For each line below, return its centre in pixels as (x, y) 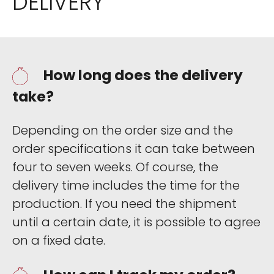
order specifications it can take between (134, 149)
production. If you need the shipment (124, 204)
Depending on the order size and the (123, 131)
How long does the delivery (143, 75)
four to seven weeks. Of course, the (115, 167)
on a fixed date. (59, 241)
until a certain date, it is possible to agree (136, 222)
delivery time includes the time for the (126, 186)
